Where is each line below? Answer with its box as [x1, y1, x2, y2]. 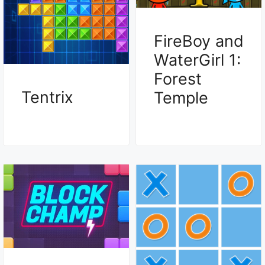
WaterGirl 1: [154, 50, 241, 70]
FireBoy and [154, 31, 244, 51]
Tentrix [21, 87, 73, 107]
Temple [154, 88, 208, 108]
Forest [154, 69, 202, 89]
